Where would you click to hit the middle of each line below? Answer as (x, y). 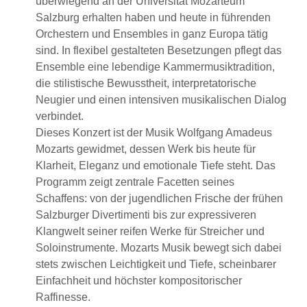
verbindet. (60, 116)
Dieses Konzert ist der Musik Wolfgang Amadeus (154, 133)
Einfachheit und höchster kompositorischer (139, 281)
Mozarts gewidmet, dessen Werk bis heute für (146, 149)
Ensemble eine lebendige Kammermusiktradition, (155, 67)
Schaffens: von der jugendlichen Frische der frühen (159, 199)
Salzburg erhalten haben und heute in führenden (153, 18)
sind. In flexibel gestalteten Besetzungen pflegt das (159, 51)
